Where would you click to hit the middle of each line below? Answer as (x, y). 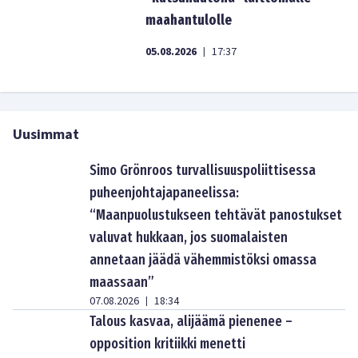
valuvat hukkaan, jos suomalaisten (189, 237)
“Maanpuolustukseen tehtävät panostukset (216, 215)
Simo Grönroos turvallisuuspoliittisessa (203, 170)
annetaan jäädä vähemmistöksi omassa (203, 260)
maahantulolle (189, 20)
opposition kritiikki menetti (167, 344)
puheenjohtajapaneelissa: (164, 193)
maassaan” (122, 282)
